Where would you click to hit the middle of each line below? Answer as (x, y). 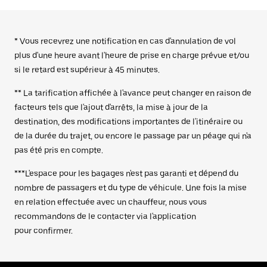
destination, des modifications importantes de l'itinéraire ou (128, 122)
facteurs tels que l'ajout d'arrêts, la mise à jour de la (111, 107)
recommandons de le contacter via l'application (105, 216)
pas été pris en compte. (59, 150)
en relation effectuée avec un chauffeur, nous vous (111, 202)
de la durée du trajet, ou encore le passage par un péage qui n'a (133, 136)
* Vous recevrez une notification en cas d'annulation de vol (125, 41)
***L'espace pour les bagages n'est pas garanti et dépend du (126, 173)
